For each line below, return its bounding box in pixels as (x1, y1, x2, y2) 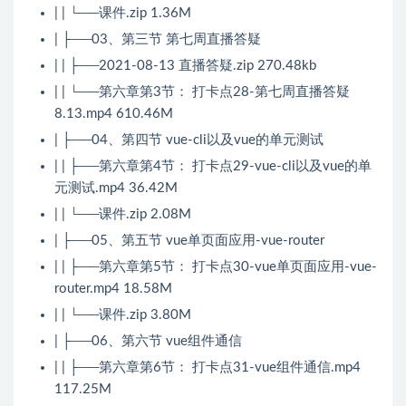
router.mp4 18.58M (54, 282, 172, 296)
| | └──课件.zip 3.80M (54, 308, 191, 323)
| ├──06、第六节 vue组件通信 (54, 334, 242, 349)
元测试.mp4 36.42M (54, 181, 178, 196)
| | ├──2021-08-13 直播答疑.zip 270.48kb (54, 59, 316, 73)
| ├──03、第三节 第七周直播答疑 (54, 33, 261, 47)
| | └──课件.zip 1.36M (54, 6, 191, 21)
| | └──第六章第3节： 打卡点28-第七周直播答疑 (54, 85, 350, 100)
